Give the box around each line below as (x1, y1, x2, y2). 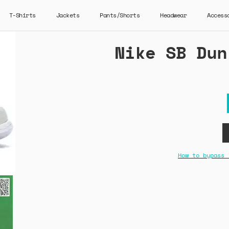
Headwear (160, 11, 187, 19)
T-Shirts (9, 11, 36, 19)
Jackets (56, 11, 79, 19)
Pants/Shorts (100, 11, 140, 19)
